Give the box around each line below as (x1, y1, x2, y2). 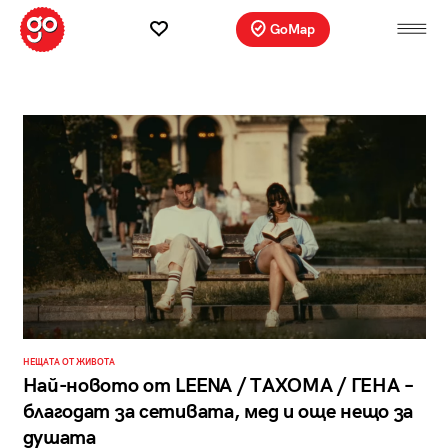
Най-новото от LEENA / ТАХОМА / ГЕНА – (22, 374, 414, 399)
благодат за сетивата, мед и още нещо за (22, 400, 414, 425)
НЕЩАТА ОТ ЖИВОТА (22, 357, 115, 369)
